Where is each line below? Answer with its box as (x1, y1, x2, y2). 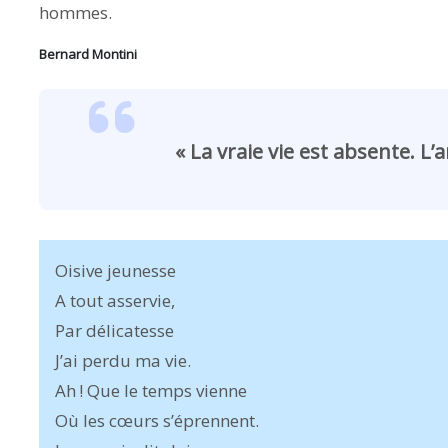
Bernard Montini (39, 45, 137, 63)
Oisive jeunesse (55, 259, 176, 282)
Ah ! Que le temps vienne (55, 379, 247, 402)
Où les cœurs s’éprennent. (55, 409, 259, 432)
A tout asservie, (55, 289, 175, 312)
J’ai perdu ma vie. (55, 349, 191, 372)
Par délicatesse (55, 319, 174, 342)
